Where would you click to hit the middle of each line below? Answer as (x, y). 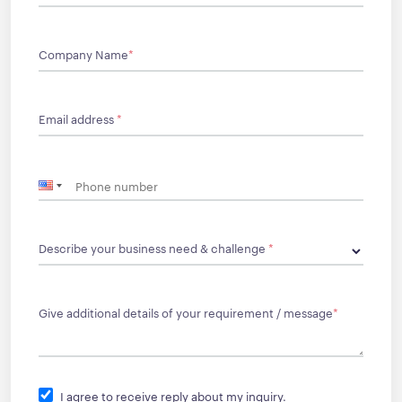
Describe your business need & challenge (153, 247)
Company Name (83, 53)
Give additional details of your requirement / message (185, 312)
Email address (77, 118)
